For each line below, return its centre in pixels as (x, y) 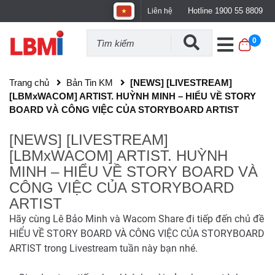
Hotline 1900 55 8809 (225, 11)
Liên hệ (160, 11)
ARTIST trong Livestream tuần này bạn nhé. (103, 248)
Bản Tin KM (90, 82)
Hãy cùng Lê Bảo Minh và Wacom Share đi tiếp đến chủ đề (137, 219)
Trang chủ (29, 82)
